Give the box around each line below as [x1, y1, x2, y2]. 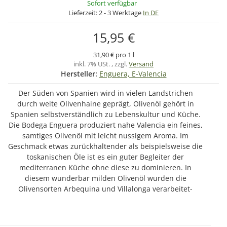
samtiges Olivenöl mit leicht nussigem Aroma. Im [22, 131, 188, 141]
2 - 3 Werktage [99, 8, 143, 18]
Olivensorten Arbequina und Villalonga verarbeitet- [18, 184, 193, 194]
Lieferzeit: [68, 8, 99, 18]
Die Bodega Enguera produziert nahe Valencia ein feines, [8, 120, 203, 130]
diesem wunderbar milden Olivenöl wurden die [24, 173, 186, 183]
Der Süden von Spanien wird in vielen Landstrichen [18, 88, 193, 98]
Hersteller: [60, 69, 97, 79]
